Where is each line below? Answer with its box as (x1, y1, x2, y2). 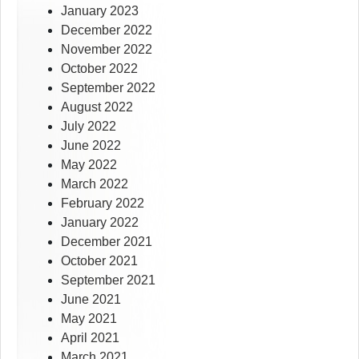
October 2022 (61, 62, 138, 76)
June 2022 (61, 139, 121, 153)
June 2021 (61, 292, 121, 307)
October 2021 (61, 254, 138, 268)
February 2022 (61, 196, 144, 211)
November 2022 (61, 42, 152, 57)
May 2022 (61, 158, 117, 172)
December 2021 (61, 235, 152, 249)
